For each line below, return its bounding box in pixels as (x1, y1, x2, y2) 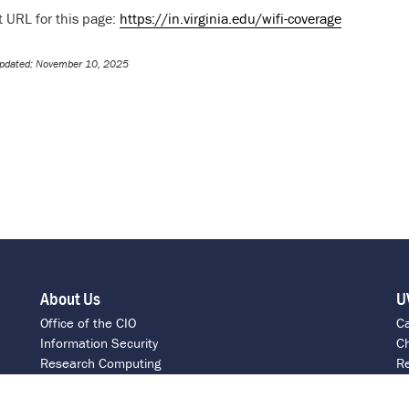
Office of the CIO (40, 313, 136, 331)
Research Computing (40, 353, 161, 372)
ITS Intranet (40, 373, 109, 392)
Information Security (40, 333, 158, 351)
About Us (40, 286, 100, 309)
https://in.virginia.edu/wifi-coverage (119, 9, 341, 27)
